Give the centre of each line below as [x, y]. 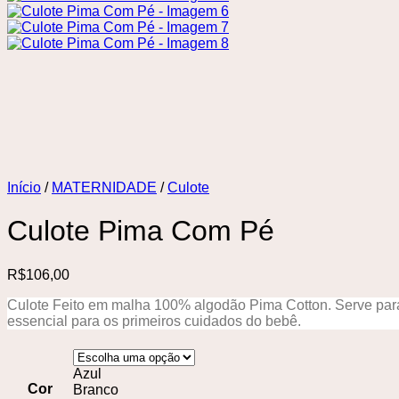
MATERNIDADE [104, 187]
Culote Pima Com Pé [141, 231]
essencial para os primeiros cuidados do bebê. [154, 321]
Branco [96, 389]
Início [24, 187]
